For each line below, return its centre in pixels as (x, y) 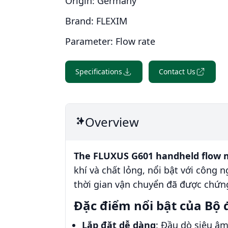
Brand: (81, 21)
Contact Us (177, 72)
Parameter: (90, 41)
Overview (112, 122)
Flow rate (135, 41)
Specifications (99, 72)
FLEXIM (112, 21)
